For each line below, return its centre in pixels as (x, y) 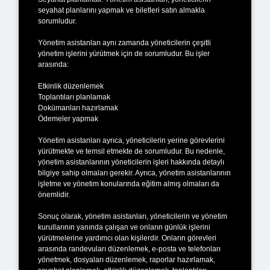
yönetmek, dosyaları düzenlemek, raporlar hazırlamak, (127, 259)
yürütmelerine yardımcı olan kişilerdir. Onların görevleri (127, 238)
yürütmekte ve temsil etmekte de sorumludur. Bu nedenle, (131, 151)
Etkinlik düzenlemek (71, 86)
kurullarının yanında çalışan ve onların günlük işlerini (124, 227)
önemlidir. (54, 194)
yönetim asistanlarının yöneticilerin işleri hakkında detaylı (131, 162)
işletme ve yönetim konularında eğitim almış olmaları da (129, 184)
